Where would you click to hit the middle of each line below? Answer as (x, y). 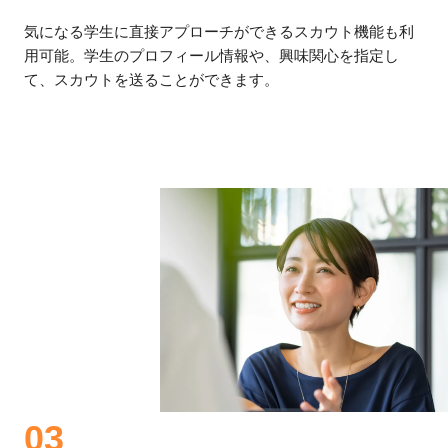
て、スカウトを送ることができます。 (151, 79)
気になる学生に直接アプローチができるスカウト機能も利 (219, 31)
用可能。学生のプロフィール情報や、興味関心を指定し (211, 55)
